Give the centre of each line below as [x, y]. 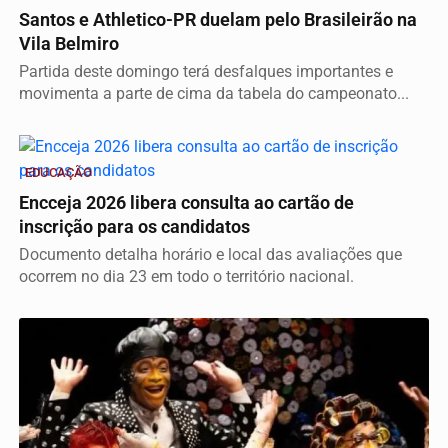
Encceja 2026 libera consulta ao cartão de [186, 203]
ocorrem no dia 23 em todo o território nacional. [186, 277]
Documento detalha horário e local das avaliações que [210, 255]
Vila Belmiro [69, 44]
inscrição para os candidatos [134, 227]
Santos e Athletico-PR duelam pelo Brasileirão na [218, 20]
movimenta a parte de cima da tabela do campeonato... [214, 94]
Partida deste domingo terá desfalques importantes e [206, 72]
